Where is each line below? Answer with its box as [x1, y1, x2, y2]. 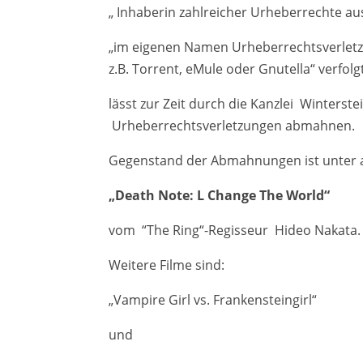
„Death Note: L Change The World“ [109, 186, 331, 204]
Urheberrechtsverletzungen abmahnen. [109, 117, 356, 135]
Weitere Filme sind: [109, 256, 225, 274]
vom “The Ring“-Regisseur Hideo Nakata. [109, 221, 361, 239]
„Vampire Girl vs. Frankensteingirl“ [109, 291, 318, 309]
